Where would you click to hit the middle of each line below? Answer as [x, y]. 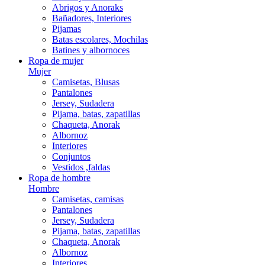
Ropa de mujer [56, 61]
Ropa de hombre [59, 178]
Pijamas [67, 29]
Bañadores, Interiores [92, 18]
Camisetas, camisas [88, 199]
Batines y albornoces [91, 50]
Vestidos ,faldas [81, 167]
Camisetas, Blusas [86, 82]
